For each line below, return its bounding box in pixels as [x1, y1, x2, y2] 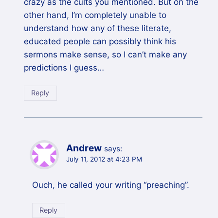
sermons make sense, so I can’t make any [24, 49, 187, 59]
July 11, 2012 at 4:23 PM [66, 155, 142, 163]
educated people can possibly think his [24, 36, 176, 46]
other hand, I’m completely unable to [24, 10, 166, 20]
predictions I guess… [24, 62, 104, 73]
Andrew [66, 142, 102, 154]
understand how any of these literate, [24, 23, 171, 33]
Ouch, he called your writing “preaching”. [32, 180, 189, 190]
